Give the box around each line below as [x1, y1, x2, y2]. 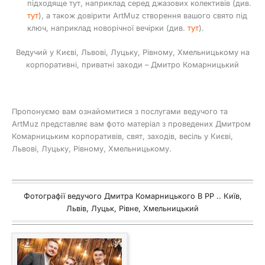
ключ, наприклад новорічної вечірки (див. [27, 24, 188, 33]
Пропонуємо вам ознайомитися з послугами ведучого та [12, 106, 228, 116]
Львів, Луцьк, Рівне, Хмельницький [66, 203, 199, 213]
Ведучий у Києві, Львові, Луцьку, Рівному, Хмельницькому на [15, 47, 250, 57]
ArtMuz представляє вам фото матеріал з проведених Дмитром [12, 119, 251, 128]
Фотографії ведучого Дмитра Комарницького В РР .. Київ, [23, 191, 242, 201]
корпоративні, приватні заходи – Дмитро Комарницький [26, 60, 239, 69]
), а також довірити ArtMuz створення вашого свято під [38, 11, 247, 21]
